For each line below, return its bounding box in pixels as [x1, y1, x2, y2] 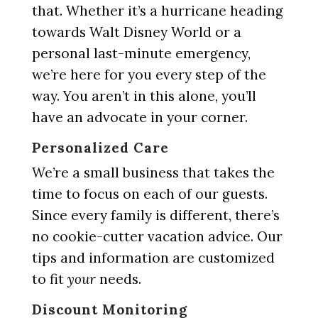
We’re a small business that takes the [31, 164, 275, 181]
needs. [95, 270, 141, 287]
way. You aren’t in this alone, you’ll [31, 87, 256, 104]
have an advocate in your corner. [31, 109, 248, 126]
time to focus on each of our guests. [31, 185, 268, 202]
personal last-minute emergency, [31, 45, 251, 62]
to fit [31, 270, 67, 287]
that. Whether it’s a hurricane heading [31, 2, 283, 19]
